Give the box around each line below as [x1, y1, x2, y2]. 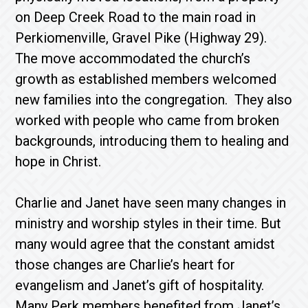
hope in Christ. [15, 153, 109, 170]
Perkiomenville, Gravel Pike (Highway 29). [15, 30, 271, 46]
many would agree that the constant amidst [15, 236, 276, 252]
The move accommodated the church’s [15, 50, 251, 67]
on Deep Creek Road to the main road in [15, 9, 256, 25]
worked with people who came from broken [15, 112, 280, 129]
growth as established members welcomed [15, 71, 277, 87]
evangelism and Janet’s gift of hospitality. [15, 277, 268, 294]
